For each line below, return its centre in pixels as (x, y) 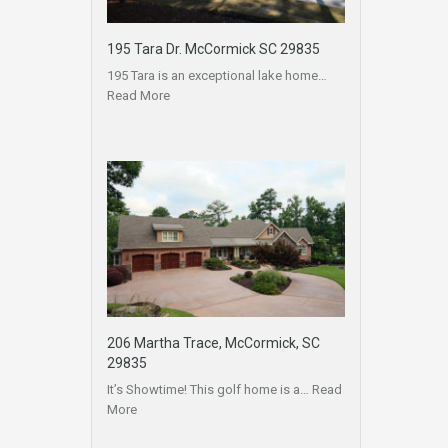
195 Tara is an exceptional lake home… (217, 75)
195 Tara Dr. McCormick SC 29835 (213, 48)
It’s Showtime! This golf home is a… (209, 390)
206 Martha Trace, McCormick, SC (213, 343)
